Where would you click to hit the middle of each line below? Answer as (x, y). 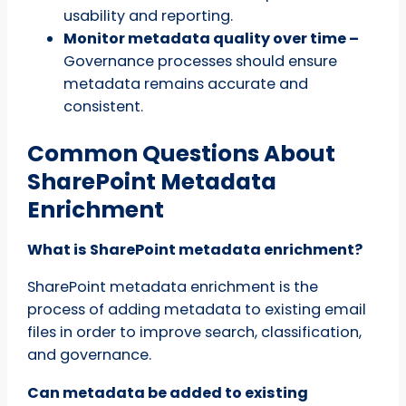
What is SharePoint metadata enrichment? (195, 250)
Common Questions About (182, 154)
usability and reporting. (149, 15)
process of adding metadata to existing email (197, 310)
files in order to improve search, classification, (195, 333)
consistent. (104, 106)
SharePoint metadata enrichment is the (173, 287)
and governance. (90, 355)
